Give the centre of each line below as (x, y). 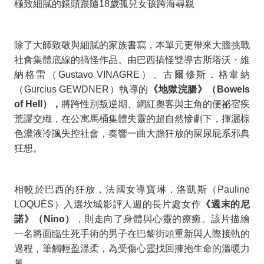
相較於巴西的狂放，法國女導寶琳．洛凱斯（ (116, 189)
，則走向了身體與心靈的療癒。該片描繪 (162, 219)
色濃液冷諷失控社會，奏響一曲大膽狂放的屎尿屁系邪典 (132, 133)
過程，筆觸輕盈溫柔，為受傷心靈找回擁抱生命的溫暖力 (132, 248)
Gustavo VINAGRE (99, 74)
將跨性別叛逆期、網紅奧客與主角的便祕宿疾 (156, 104)
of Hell (28, 104)
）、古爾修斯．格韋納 (195, 74)
